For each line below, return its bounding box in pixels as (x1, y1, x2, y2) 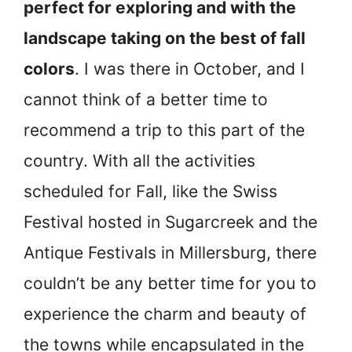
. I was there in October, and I (75, 58, 305, 79)
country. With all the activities (24, 150, 255, 170)
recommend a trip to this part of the (24, 119, 305, 140)
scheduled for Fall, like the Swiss (24, 181, 277, 201)
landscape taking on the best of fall (24, 27, 306, 48)
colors (24, 58, 75, 79)
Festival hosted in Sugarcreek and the (24, 211, 317, 232)
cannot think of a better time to (24, 89, 268, 109)
